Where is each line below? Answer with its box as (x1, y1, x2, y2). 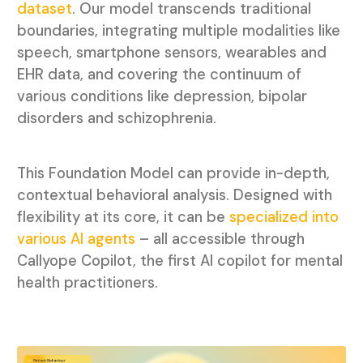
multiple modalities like (181, 20, 340, 41)
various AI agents (16, 228, 135, 249)
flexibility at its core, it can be (16, 207, 229, 227)
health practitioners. (16, 272, 162, 293)
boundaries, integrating (16, 20, 178, 41)
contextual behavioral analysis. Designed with (16, 185, 332, 205)
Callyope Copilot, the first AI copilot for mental (16, 250, 343, 271)
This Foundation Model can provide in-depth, (16, 163, 330, 183)
